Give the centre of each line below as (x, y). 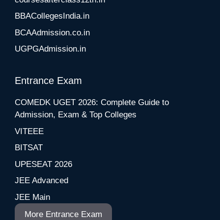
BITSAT (29, 148)
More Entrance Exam (63, 214)
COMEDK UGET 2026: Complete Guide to (92, 103)
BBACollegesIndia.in (52, 16)
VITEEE (29, 131)
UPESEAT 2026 (43, 164)
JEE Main (32, 197)
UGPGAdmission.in (50, 49)
